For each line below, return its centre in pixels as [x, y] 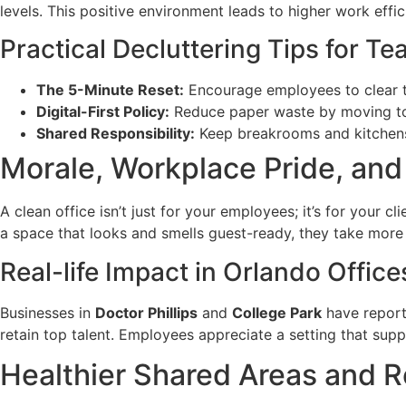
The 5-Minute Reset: [110, 90]
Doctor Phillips [146, 312]
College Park [277, 312]
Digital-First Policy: [103, 112]
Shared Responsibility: [116, 134]
